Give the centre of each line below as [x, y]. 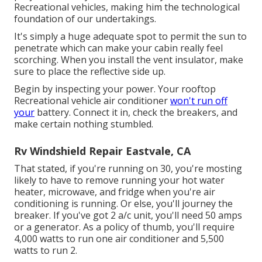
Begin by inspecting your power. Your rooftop [115, 89]
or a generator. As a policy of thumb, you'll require [124, 227]
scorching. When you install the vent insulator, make [129, 59]
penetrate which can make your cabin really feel [118, 48]
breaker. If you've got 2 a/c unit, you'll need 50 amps [128, 215]
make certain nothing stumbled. [84, 124]
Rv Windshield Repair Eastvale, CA [102, 151]
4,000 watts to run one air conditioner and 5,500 [119, 238]
